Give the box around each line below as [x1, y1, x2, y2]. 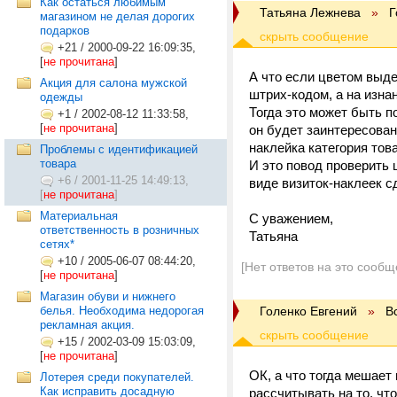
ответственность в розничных [40, 223, 199, 237]
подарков [40, 24, 90, 37]
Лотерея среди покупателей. [40, 370, 194, 384]
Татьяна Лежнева [260, 5, 361, 19]
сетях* [40, 237, 74, 251]
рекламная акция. [40, 318, 135, 331]
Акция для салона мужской [40, 76, 187, 90]
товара [40, 157, 76, 170]
